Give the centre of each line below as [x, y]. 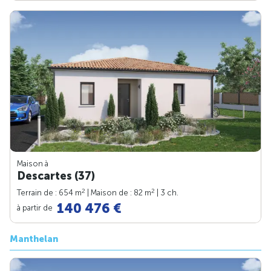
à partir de [36, 207]
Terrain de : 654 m [49, 192]
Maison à [33, 163]
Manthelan [34, 239]
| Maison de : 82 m [118, 192]
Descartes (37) [56, 176]
